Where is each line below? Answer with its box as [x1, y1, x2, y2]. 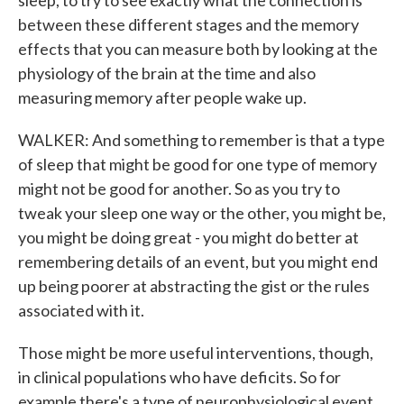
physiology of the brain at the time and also [18, 63, 316, 83]
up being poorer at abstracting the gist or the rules [18, 276, 370, 296]
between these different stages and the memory [18, 14, 359, 34]
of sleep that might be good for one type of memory [18, 154, 377, 174]
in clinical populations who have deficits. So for [18, 367, 341, 387]
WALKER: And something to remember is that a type [18, 130, 385, 150]
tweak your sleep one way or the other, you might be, [18, 203, 386, 223]
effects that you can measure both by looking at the [18, 39, 378, 59]
